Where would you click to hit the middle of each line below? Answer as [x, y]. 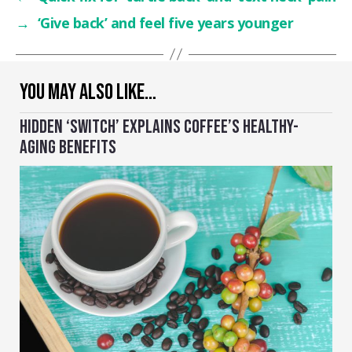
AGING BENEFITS [68, 147]
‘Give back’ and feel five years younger [165, 22]
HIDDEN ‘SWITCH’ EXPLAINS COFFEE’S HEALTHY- [159, 126]
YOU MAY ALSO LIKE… [88, 92]
